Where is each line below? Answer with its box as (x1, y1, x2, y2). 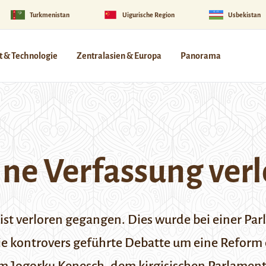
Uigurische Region (122, 11, 175, 18)
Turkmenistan (29, 11, 69, 18)
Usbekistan (227, 11, 261, 18)
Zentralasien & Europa (77, 51, 161, 61)
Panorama (180, 51, 221, 61)
